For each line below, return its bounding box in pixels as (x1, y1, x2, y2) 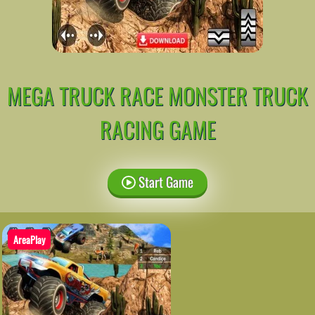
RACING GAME (99, 112, 216, 146)
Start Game (135, 171, 193, 192)
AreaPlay (13, 231, 45, 247)
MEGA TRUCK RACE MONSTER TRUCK (7, 78, 308, 112)
